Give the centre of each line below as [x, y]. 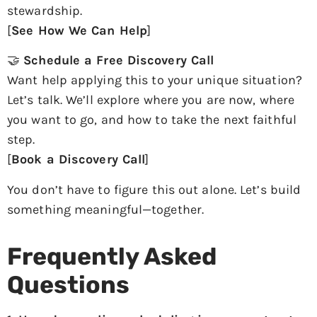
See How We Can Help [80, 31]
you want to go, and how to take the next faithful [152, 120]
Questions [68, 284]
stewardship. [45, 11]
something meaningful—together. [106, 209]
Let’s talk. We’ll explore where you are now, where [151, 100]
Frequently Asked [112, 256]
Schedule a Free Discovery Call [119, 60]
